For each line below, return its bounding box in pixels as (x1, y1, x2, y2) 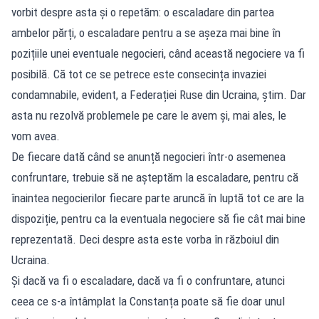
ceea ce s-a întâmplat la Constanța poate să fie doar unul (11, 293, 285, 308)
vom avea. (11, 128, 60, 143)
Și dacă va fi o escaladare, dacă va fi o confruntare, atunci (11, 273, 285, 288)
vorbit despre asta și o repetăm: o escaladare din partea (11, 4, 274, 19)
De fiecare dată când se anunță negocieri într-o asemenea (11, 149, 286, 164)
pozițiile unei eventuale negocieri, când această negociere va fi (11, 46, 305, 61)
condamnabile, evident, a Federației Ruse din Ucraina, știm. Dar (11, 87, 306, 102)
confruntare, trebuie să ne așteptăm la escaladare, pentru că (11, 169, 298, 184)
